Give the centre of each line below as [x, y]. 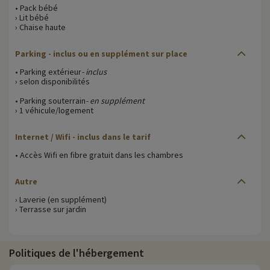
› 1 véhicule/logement [54, 110]
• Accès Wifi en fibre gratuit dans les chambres [99, 155]
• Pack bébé [36, 8]
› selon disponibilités [52, 81]
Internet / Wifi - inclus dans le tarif [83, 137]
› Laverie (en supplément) [61, 199]
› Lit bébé [32, 17]
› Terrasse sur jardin [51, 209]
